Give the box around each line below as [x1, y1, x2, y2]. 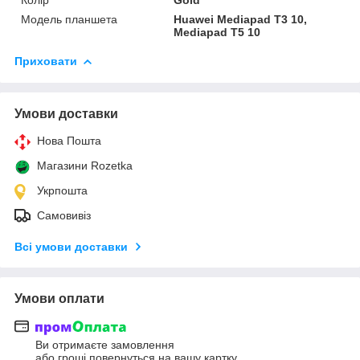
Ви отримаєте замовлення [35, 338, 174, 352]
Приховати [14, 54, 77, 67]
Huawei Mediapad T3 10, [174, 12, 308, 26]
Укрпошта [37, 183, 88, 197]
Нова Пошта [37, 133, 101, 147]
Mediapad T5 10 [174, 25, 261, 39]
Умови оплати [14, 291, 104, 305]
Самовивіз [37, 208, 91, 222]
